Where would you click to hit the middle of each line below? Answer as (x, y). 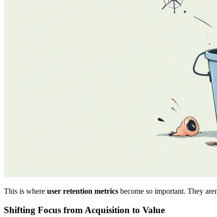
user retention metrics (83, 191)
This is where (25, 191)
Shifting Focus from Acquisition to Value (84, 210)
